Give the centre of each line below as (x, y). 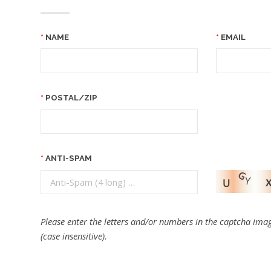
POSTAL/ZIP (72, 97)
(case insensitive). (74, 236)
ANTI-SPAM (69, 158)
